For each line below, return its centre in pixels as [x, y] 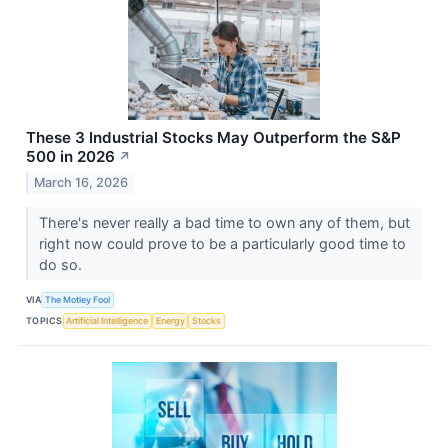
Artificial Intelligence [107, 321]
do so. [62, 264]
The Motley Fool [78, 300]
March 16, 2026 [81, 182]
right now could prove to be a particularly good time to [222, 243]
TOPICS [44, 321]
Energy [170, 321]
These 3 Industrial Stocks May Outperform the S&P [213, 137]
